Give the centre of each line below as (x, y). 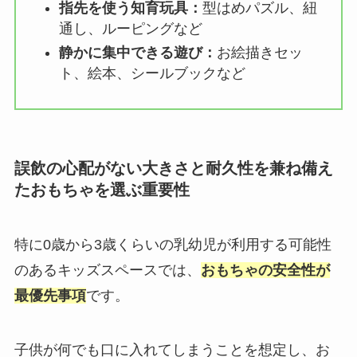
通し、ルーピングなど (130, 28)
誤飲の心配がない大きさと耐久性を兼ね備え (173, 168)
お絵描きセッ (259, 53)
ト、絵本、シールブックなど (152, 74)
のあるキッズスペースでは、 (107, 270)
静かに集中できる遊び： (137, 53)
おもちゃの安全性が (265, 270)
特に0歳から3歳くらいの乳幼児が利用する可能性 (173, 244)
